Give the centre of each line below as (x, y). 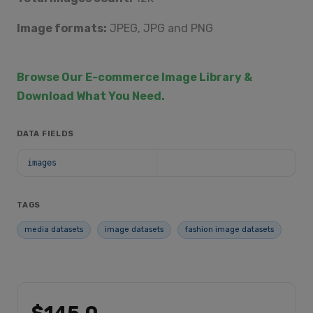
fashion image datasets (230, 230)
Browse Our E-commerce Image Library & (134, 77)
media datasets (54, 230)
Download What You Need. (91, 96)
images (42, 163)
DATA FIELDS (45, 134)
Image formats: (62, 28)
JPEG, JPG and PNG (160, 28)
